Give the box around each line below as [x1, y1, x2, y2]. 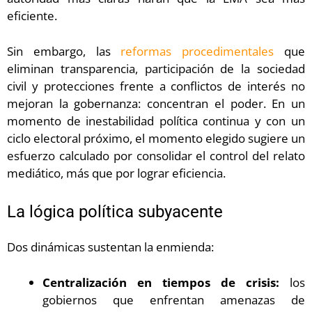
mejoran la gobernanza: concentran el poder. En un [7, 95, 305, 111]
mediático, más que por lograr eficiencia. [7, 164, 226, 181]
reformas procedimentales [120, 42, 274, 59]
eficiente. [7, 8, 57, 24]
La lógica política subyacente [7, 202, 223, 222]
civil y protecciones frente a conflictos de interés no [7, 77, 305, 94]
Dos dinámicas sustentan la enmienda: [7, 239, 214, 256]
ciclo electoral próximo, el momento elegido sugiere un [7, 130, 305, 146]
